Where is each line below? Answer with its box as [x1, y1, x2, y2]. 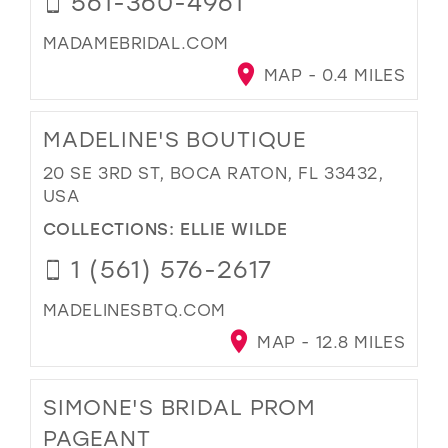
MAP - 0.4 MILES [258, 64, 406, 86]
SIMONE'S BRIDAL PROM [42, 392, 317, 421]
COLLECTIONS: [42, 216, 181, 239]
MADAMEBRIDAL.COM [42, 31, 229, 53]
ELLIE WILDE [180, 216, 288, 239]
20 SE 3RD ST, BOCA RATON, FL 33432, [42, 162, 384, 184]
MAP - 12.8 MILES [251, 331, 406, 353]
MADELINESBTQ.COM [42, 298, 226, 320]
